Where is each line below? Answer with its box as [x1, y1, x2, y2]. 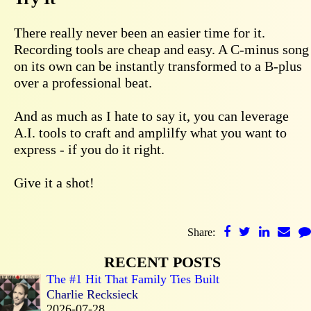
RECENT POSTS [104, 253, 221, 271]
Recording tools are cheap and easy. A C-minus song [14, 41, 309, 57]
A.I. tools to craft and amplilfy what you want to [14, 124, 287, 140]
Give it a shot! [14, 174, 94, 190]
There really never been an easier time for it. [14, 24, 265, 40]
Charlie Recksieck [47, 287, 138, 301]
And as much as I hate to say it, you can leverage [14, 108, 289, 124]
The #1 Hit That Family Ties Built [47, 271, 219, 286]
